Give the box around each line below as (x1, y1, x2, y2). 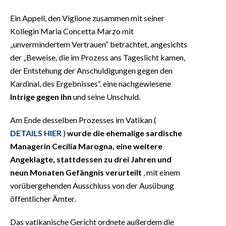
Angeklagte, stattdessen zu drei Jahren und (10, 154, 172, 164)
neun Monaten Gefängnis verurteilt (10, 167, 142, 177)
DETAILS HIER (10, 128, 62, 138)
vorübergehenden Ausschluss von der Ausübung (10, 180, 174, 190)
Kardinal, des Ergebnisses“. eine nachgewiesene (10, 78, 171, 88)
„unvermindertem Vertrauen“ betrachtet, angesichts (10, 39, 187, 49)
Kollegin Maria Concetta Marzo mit (10, 26, 134, 36)
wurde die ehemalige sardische (67, 128, 182, 138)
